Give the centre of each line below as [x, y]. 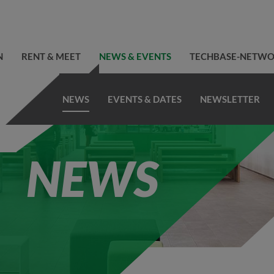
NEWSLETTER [230, 99]
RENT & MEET [51, 56]
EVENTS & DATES [145, 99]
